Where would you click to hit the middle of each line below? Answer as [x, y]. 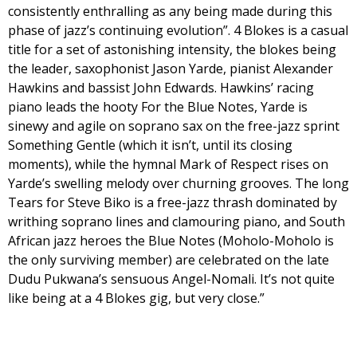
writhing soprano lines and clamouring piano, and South [177, 222]
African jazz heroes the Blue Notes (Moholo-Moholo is [171, 241]
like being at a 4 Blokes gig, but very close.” [136, 298]
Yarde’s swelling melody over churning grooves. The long [178, 184]
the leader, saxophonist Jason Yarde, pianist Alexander [171, 69]
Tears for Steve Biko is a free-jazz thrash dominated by [173, 203]
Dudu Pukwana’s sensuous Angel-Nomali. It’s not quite [171, 279]
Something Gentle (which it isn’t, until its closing [150, 145]
